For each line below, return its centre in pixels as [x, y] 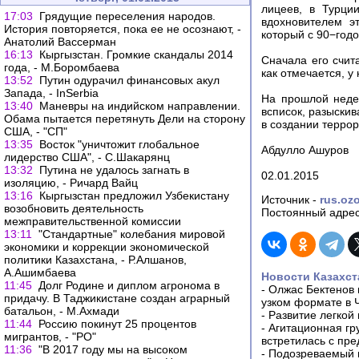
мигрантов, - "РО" [50, 337]
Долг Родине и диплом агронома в [129, 285]
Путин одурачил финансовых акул [129, 80]
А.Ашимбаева [40, 272]
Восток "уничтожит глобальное [119, 144]
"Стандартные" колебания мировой [132, 234]
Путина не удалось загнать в [114, 170]
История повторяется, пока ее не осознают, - [123, 29]
